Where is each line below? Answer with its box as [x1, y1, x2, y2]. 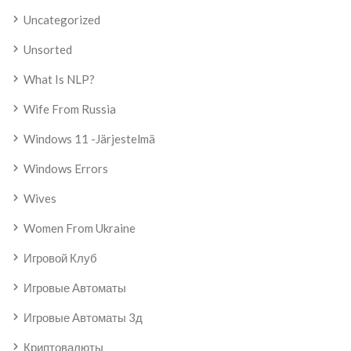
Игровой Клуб [24, 251, 97, 266]
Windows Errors [24, 161, 108, 176]
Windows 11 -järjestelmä [24, 132, 155, 147]
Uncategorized [24, 13, 100, 27]
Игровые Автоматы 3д [24, 310, 143, 325]
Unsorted [24, 42, 72, 57]
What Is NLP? [24, 72, 95, 87]
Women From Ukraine [24, 221, 136, 236]
